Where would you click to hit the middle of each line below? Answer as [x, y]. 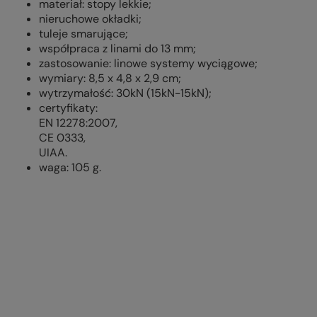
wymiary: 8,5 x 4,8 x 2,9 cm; [110, 78]
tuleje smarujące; [83, 34]
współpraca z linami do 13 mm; [117, 48]
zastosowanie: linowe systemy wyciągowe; [148, 63]
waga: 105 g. [70, 167]
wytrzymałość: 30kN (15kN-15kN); [125, 93]
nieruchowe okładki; [90, 19]
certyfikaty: [68, 108]
